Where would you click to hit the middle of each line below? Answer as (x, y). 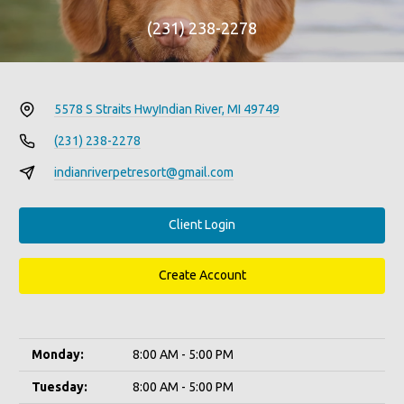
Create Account (202, 275)
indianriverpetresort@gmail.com (143, 172)
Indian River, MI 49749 (219, 109)
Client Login (202, 225)
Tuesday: (60, 386)
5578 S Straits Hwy (106, 109)
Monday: (58, 354)
